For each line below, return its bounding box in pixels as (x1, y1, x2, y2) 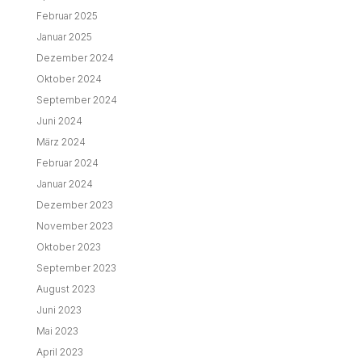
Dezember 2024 (36, 52, 114, 65)
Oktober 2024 (36, 73, 102, 86)
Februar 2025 (36, 10, 98, 23)
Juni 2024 (36, 115, 82, 128)
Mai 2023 (36, 325, 78, 338)
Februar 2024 (36, 157, 99, 170)
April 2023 (36, 346, 83, 359)
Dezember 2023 (36, 199, 113, 212)
